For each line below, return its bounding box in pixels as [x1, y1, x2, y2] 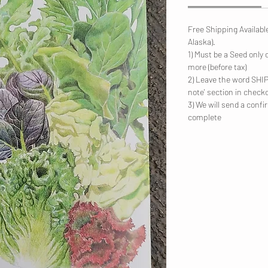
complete [188, 112, 221, 123]
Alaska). [188, 36, 215, 47]
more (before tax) [188, 62, 246, 72]
